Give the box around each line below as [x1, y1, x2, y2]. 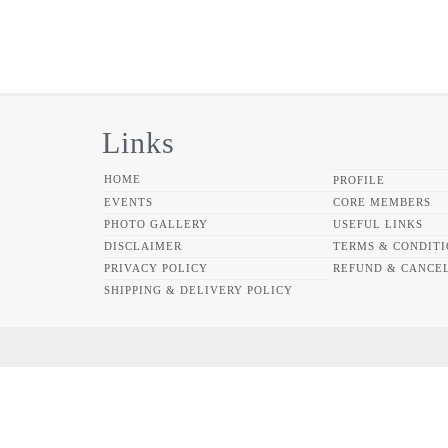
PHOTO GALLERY [104, 217, 208, 230]
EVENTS [104, 195, 153, 208]
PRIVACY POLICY [104, 261, 208, 274]
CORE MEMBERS [332, 195, 431, 208]
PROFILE [332, 173, 385, 186]
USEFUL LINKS [332, 217, 423, 230]
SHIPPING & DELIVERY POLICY [104, 283, 293, 296]
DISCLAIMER [104, 239, 182, 252]
